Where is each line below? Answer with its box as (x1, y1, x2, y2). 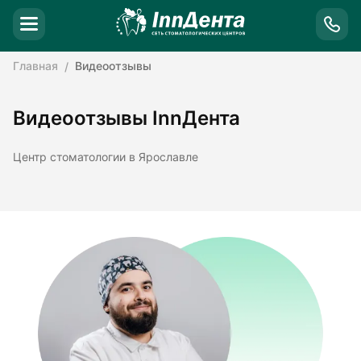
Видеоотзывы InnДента (13, 106, 240, 131)
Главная (13, 60, 58, 73)
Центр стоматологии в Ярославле (13, 151, 198, 164)
